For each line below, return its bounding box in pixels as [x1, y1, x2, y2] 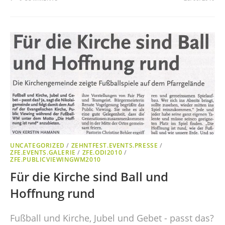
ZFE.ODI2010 [82, 148, 123, 157]
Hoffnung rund [10, 184, 95, 201]
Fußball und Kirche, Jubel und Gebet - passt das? [10, 211, 214, 224]
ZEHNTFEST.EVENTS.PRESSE [71, 141, 158, 150]
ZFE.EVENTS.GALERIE [10, 148, 76, 157]
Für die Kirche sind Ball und [10, 168, 168, 185]
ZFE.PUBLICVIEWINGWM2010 [10, 155, 101, 164]
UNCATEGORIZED [10, 141, 65, 150]
